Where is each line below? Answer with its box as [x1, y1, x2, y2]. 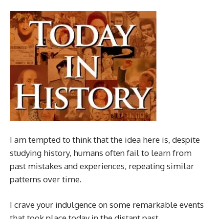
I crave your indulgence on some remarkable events [10, 199, 204, 210]
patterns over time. [10, 174, 82, 184]
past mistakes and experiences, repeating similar [10, 161, 194, 171]
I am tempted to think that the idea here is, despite [10, 134, 200, 145]
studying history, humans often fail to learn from [10, 148, 192, 158]
